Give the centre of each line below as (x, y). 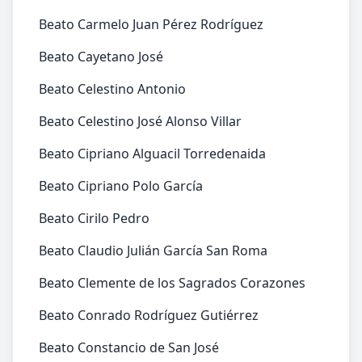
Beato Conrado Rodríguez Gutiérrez (149, 315)
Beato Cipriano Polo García (121, 186)
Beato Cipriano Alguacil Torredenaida (152, 154)
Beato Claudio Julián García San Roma (153, 250)
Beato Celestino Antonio (112, 89)
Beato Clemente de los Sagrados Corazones (172, 283)
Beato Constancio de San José (129, 347)
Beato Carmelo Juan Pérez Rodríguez (151, 24)
